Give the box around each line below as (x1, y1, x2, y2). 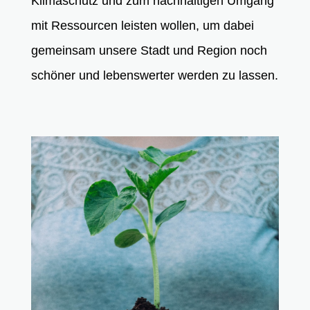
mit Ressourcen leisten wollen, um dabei (30, 19, 254, 33)
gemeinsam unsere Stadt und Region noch (30, 44, 267, 57)
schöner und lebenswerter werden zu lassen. (30, 69, 278, 82)
